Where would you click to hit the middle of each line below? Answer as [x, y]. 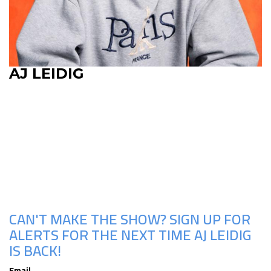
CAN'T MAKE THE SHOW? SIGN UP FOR [130, 220]
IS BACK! [35, 251]
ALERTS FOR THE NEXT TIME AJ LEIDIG [130, 235]
